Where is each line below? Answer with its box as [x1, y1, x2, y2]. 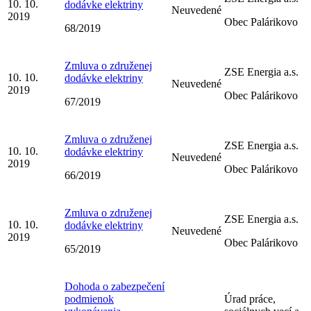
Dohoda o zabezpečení [65, 280, 165, 292]
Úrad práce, [224, 292, 276, 305]
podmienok [65, 292, 114, 305]
